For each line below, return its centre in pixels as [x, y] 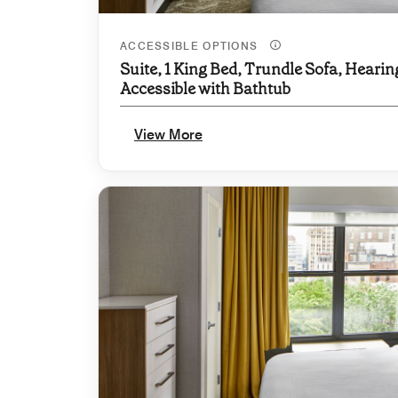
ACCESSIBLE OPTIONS [191, 45]
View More [168, 134]
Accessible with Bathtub [205, 88]
